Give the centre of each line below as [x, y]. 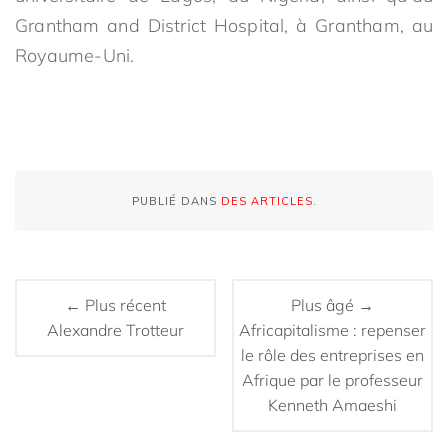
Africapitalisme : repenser [333, 330]
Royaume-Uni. [75, 55]
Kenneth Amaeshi [333, 405]
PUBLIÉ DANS [176, 201]
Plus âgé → [333, 305]
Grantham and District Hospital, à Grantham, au [224, 25]
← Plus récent [115, 305]
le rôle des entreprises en [333, 355]
